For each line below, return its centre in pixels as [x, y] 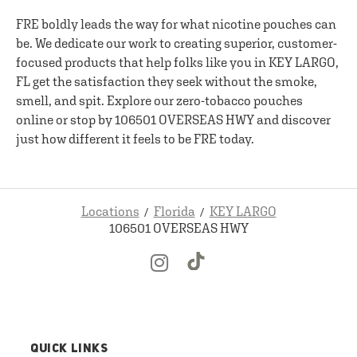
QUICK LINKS [69, 349]
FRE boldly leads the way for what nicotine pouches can [176, 24]
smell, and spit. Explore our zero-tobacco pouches [159, 100]
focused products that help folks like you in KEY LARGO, [177, 62]
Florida [174, 211]
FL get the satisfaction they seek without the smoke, [167, 81]
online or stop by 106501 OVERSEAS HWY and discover [173, 120]
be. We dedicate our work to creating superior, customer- [177, 43]
